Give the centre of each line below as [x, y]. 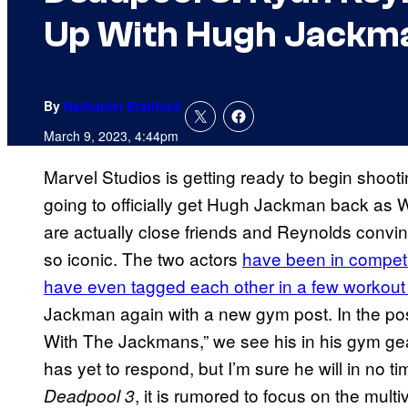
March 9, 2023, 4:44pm [111, 136]
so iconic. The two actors [143, 259]
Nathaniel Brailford [122, 106]
